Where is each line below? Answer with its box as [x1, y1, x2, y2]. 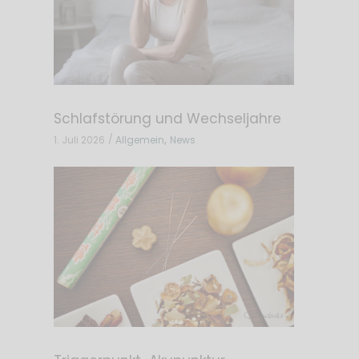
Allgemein [115, 132, 164, 147]
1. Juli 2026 [53, 132, 105, 147]
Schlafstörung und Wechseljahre [53, 108, 281, 128]
